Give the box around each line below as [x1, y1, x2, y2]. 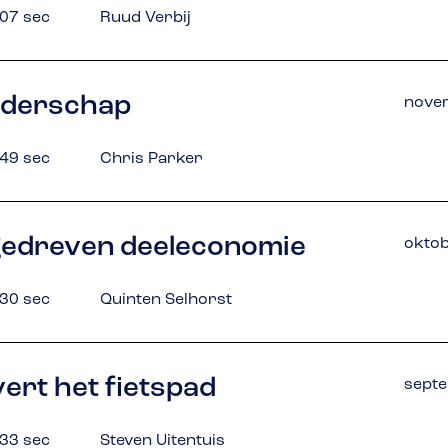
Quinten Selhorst [100, 292, 232, 308]
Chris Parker [100, 151, 203, 167]
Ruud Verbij [100, 10, 191, 26]
